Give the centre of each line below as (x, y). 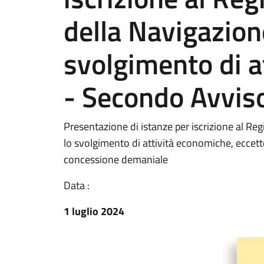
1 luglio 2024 (94, 211)
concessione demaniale (116, 159)
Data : (77, 185)
